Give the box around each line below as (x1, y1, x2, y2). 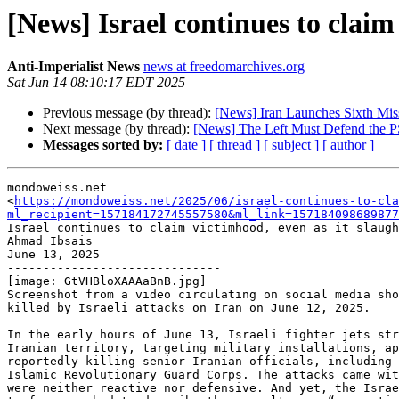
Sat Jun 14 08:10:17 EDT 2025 (7, 75, 185, 91)
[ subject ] (264, 137, 319, 153)
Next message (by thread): (43, 121, 193, 137)
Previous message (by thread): (43, 105, 215, 121)
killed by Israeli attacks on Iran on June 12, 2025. (7, 301, 370, 315)
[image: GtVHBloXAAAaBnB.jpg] (7, 274, 207, 289)
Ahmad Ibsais (7, 234, 93, 248)
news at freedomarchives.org (143, 59, 305, 75)
